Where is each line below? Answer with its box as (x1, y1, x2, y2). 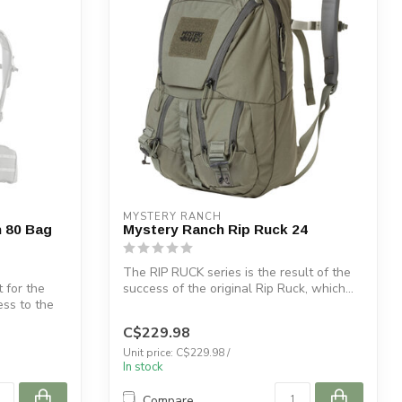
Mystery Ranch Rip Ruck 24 (123, 222, 308, 237)
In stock (123, 359, 163, 376)
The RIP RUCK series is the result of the (123, 264, 351, 281)
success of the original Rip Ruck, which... (123, 280, 354, 297)
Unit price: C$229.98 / (123, 345, 230, 361)
